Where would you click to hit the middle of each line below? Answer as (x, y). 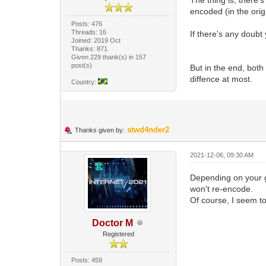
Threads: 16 (89, 32)
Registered (119, 234)
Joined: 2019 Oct (96, 40)
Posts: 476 (87, 23)
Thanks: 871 (90, 48)
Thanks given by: (99, 130)
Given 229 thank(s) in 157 (109, 57)
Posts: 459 (87, 260)
